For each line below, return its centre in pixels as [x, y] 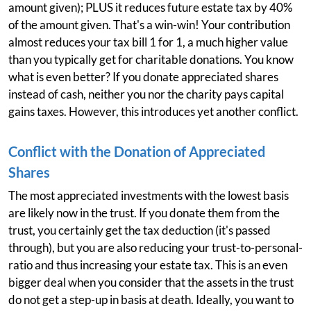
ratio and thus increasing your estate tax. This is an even [148, 265]
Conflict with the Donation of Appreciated [137, 151]
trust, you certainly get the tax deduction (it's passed [140, 230]
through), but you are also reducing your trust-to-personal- [155, 247]
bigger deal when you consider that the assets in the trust [151, 282]
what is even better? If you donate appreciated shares [143, 77]
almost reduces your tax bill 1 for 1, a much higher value [148, 42]
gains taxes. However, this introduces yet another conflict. [153, 111]
